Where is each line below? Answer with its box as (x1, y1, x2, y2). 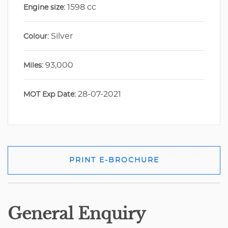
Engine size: (23, 4, 65, 12)
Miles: (23, 62, 43, 70)
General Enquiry (8, 203, 146, 224)
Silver (49, 32, 73, 41)
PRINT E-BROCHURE (69, 156, 159, 164)
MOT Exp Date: (23, 91, 76, 99)
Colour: (23, 33, 49, 41)
